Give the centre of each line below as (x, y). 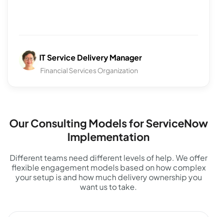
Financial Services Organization (89, 70)
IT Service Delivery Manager (91, 58)
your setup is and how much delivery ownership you (108, 177)
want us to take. (108, 186)
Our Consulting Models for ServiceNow (108, 123)
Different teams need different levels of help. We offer (108, 157)
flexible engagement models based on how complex (108, 167)
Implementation (108, 136)
